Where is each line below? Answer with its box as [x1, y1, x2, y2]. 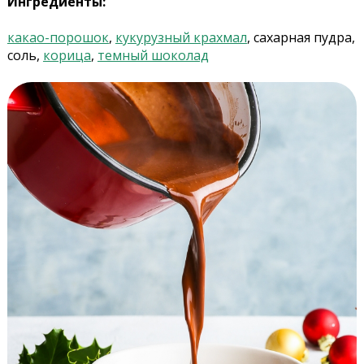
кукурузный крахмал [115, 28, 247, 47]
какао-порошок [6, 28, 109, 47]
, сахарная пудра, [246, 28, 355, 47]
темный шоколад [97, 46, 209, 65]
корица [42, 46, 91, 65]
